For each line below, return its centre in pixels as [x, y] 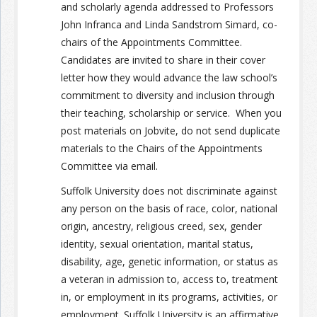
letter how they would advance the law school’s [169, 77]
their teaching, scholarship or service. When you [171, 113]
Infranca [103, 24]
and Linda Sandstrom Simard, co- [200, 24]
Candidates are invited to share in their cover [163, 59]
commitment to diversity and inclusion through [168, 95]
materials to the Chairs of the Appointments [162, 148]
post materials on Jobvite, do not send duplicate [171, 130]
